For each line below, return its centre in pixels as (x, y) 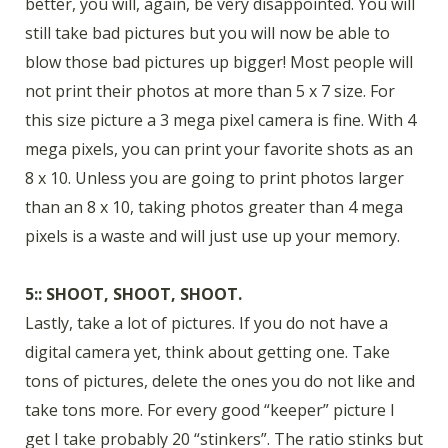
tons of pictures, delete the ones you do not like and (220, 381)
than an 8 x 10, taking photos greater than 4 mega (214, 206)
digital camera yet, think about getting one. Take (207, 352)
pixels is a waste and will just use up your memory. (212, 235)
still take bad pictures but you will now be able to (207, 32)
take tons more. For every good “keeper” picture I (210, 410)
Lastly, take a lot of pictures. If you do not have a (206, 323)
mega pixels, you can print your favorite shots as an (219, 148)
